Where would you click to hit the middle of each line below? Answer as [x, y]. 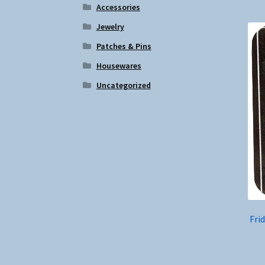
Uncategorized [123, 85]
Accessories [118, 7]
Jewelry [110, 26]
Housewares [119, 65]
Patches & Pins [124, 46]
